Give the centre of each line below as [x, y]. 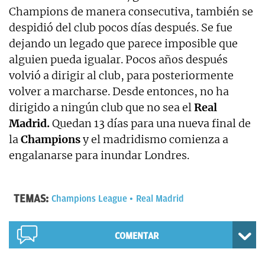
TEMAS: [31, 198]
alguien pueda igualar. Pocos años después [118, 59]
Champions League [89, 198]
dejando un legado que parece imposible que [123, 43]
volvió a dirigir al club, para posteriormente [121, 75]
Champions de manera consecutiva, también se [131, 11]
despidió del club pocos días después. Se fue [121, 27]
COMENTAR [136, 236]
